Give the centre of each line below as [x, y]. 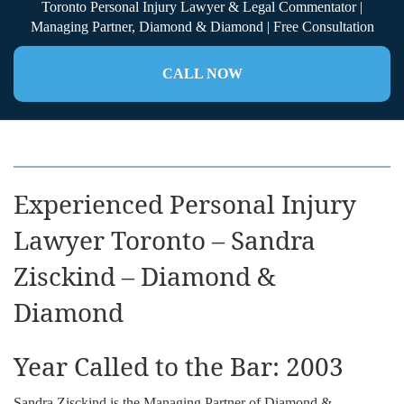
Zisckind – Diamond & [145, 275]
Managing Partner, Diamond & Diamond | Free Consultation [202, 26]
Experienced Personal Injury [185, 203]
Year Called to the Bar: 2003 [179, 366]
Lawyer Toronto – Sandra [165, 239]
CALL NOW [202, 73]
